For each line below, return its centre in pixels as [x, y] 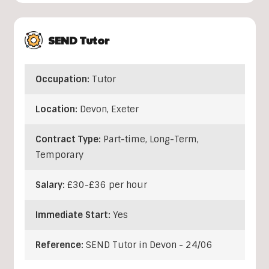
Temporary [59, 155]
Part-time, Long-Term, [151, 140]
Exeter [125, 110]
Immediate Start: [74, 215]
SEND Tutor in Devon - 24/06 [149, 245]
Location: [57, 110]
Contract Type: [69, 140]
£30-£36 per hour [107, 185]
